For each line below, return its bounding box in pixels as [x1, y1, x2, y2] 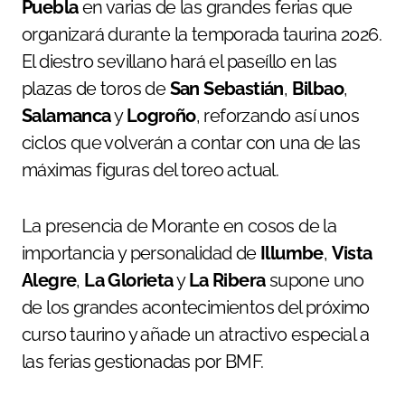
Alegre [22, 268, 77, 291]
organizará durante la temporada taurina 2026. [22, 23, 381, 45]
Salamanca [22, 104, 111, 127]
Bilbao [291, 77, 344, 99]
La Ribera [188, 268, 266, 291]
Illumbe [260, 241, 324, 264]
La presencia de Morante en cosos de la [22, 214, 337, 237]
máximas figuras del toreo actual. [22, 158, 279, 181]
